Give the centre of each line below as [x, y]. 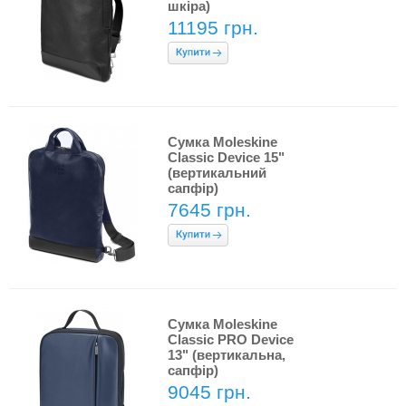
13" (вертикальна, [227, 355]
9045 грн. [209, 392]
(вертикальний [217, 173]
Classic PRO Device [231, 339]
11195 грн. [213, 28]
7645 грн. [209, 210]
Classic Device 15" [226, 157]
